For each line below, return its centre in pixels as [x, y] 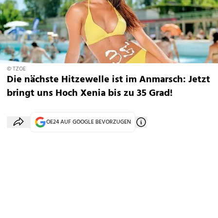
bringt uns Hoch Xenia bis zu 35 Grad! [90, 93]
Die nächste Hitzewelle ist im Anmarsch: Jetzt [109, 80]
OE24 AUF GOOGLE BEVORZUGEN [89, 122]
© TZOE [16, 69]
